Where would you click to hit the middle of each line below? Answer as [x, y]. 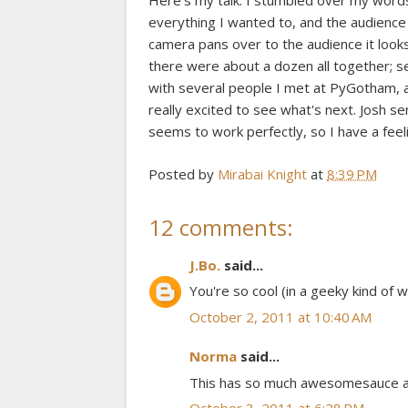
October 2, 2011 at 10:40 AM [280, 316]
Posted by [183, 173]
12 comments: [221, 227]
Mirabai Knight [262, 173]
